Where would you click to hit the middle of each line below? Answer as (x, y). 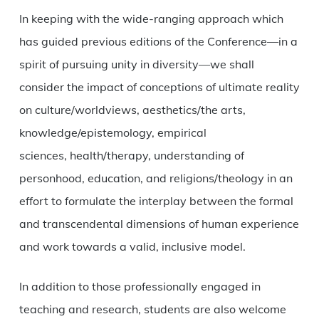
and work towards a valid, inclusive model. (132, 247)
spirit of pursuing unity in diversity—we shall (136, 64)
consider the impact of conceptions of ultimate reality (159, 87)
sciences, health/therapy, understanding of (131, 156)
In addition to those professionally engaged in (140, 287)
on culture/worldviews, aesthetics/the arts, (132, 110)
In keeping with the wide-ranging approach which (151, 19)
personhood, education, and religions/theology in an (156, 178)
